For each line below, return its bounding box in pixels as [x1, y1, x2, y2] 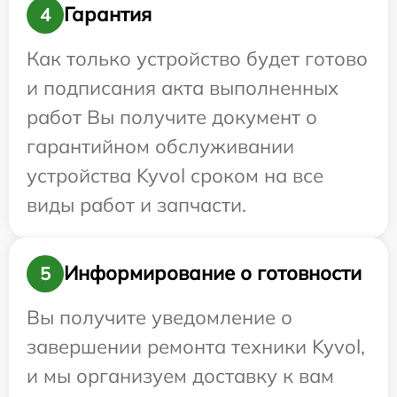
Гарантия [64, 2, 152, 27]
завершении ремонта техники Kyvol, [27, 333, 365, 359]
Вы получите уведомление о [27, 304, 292, 330]
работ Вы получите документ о [27, 104, 317, 129]
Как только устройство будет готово [27, 45, 368, 71]
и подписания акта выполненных [27, 74, 339, 100]
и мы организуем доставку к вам [27, 362, 334, 388]
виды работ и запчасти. [27, 191, 246, 217]
